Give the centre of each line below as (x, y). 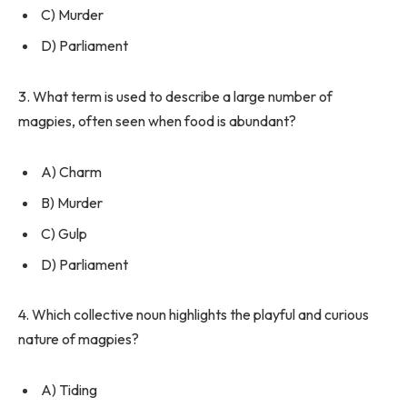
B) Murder (72, 202)
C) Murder (72, 15)
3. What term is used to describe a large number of (175, 97)
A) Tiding (69, 390)
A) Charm (71, 171)
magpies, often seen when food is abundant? (157, 121)
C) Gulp (64, 233)
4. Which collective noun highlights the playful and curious (194, 315)
